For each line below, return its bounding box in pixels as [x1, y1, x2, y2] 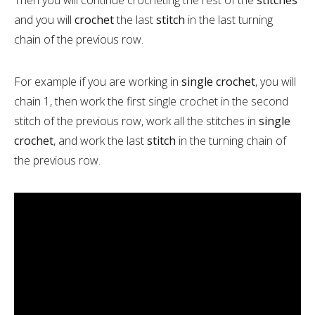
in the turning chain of [179, 132, 286, 148]
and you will [14, 11, 75, 27]
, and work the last [53, 132, 147, 148]
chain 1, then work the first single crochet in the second [14, 93, 288, 109]
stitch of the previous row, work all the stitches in [14, 112, 256, 129]
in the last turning [188, 11, 273, 27]
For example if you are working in [14, 73, 181, 89]
